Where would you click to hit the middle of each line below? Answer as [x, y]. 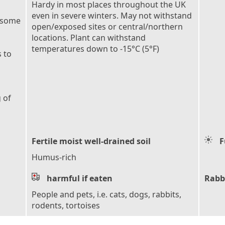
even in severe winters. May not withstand [112, 15]
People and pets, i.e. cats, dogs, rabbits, [106, 194]
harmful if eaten [80, 178]
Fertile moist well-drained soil [91, 141]
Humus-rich [54, 157]
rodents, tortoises [66, 205]
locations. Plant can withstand [89, 37]
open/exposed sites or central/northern [107, 26]
